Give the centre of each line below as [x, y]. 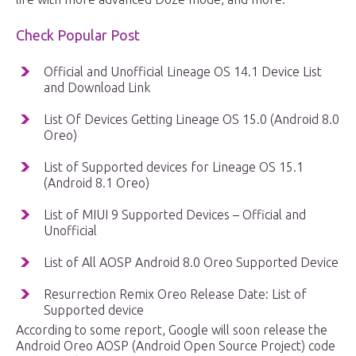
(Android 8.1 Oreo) [97, 183]
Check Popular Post [78, 35]
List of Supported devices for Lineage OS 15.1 [174, 167]
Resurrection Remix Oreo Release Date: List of [175, 294]
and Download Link [97, 88]
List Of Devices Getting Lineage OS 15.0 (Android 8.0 [192, 120]
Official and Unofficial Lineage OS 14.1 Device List [183, 72]
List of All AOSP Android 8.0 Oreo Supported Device [191, 263]
